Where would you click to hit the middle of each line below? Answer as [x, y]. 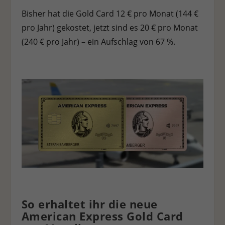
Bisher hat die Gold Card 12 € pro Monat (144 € [110, 14]
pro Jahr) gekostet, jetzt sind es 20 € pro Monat [109, 28]
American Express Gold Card [102, 216]
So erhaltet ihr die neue [89, 204]
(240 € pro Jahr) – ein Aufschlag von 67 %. [98, 42]
